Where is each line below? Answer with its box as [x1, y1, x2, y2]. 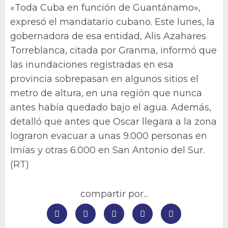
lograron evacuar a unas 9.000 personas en [10, 130, 207, 141]
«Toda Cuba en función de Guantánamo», [10, 2, 201, 13]
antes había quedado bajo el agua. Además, [10, 102, 211, 113]
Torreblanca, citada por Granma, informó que [10, 45, 217, 56]
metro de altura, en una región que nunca [10, 88, 202, 99]
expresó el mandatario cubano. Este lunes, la [10, 16, 215, 27]
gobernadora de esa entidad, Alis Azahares [10, 31, 206, 42]
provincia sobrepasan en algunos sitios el [10, 73, 198, 84]
